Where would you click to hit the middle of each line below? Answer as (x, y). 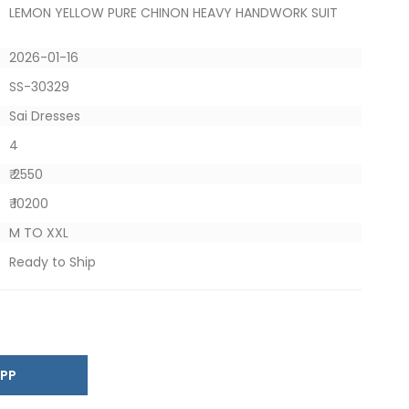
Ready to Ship (52, 262)
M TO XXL (38, 233)
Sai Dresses (44, 116)
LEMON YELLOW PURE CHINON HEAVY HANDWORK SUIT (173, 13)
